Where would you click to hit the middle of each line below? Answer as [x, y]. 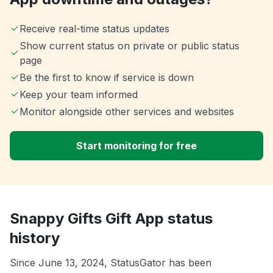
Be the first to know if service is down [107, 78]
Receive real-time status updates [94, 29]
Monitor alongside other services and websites [127, 112]
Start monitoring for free [136, 146]
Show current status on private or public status [129, 46]
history [35, 238]
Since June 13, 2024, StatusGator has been [111, 263]
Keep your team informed [79, 95]
